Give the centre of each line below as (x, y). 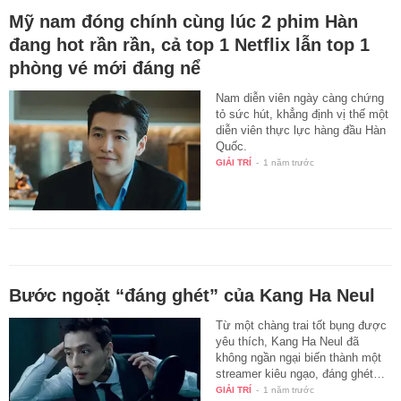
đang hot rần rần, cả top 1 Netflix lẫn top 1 (189, 44)
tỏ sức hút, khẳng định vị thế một (303, 114)
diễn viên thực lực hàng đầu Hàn (301, 130)
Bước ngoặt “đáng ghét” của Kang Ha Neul (192, 295)
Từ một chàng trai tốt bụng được (302, 325)
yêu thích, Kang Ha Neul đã (288, 341)
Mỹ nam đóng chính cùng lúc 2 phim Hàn (183, 21)
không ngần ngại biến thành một (299, 357)
